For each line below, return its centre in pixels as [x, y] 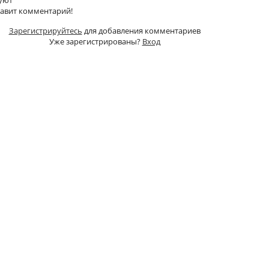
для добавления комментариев [141, 30]
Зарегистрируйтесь [45, 30]
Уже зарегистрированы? [95, 41]
